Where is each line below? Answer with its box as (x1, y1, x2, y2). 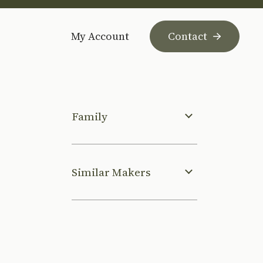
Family (72, 109, 107, 124)
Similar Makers (72, 164, 151, 180)
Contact (168, 28, 207, 43)
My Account (71, 28, 129, 43)
